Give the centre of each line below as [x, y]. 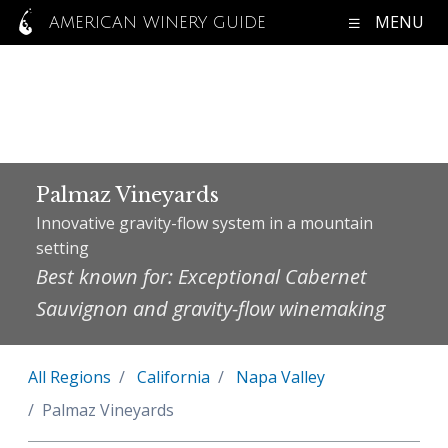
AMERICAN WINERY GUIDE [155, 22]
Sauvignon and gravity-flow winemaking [210, 308]
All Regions [69, 377]
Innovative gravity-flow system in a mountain [204, 223]
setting [62, 248]
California [173, 377]
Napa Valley [280, 377]
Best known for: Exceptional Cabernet [201, 276]
